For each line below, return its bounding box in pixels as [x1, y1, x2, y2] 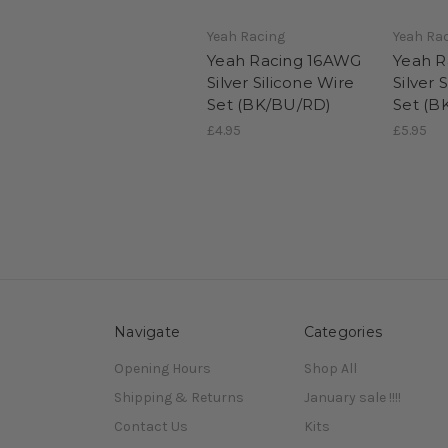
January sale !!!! [303, 389, 401, 407]
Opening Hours [114, 360, 211, 378]
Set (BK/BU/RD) [207, 95, 332, 115]
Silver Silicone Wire [207, 73, 354, 93]
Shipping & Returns [114, 389, 244, 407]
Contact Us [114, 418, 188, 436]
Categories [303, 323, 382, 342]
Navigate [114, 323, 180, 342]
